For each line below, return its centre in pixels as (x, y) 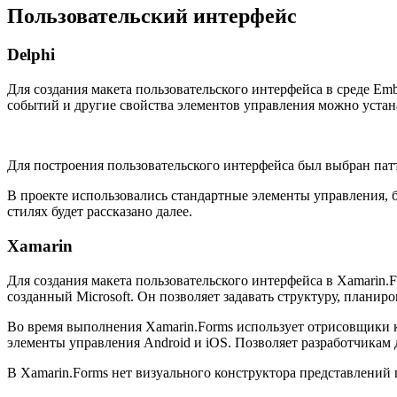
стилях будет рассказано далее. (100, 212)
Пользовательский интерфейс (152, 16)
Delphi (31, 55)
